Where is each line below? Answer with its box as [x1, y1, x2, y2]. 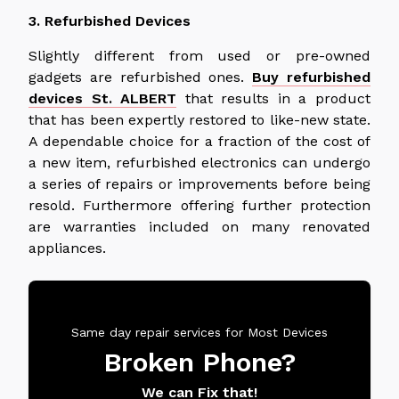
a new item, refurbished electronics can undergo [28, 153, 370, 171]
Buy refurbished [252, 68, 371, 85]
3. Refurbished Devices [28, 12, 191, 29]
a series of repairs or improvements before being [28, 175, 370, 192]
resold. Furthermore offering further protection [28, 196, 370, 214]
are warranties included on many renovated [28, 217, 370, 235]
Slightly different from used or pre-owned [28, 46, 370, 64]
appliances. [28, 239, 106, 256]
